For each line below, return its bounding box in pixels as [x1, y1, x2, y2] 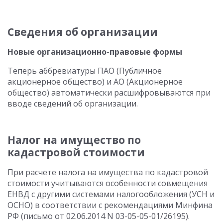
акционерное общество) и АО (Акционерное [7, 76, 183, 87]
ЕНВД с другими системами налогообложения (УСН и [7, 189, 215, 200]
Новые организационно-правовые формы [7, 46, 182, 57]
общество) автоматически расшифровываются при [7, 87, 211, 98]
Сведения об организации [7, 25, 158, 39]
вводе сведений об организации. [7, 98, 138, 109]
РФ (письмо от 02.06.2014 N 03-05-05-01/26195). [7, 211, 190, 222]
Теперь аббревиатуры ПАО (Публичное [7, 65, 162, 76]
